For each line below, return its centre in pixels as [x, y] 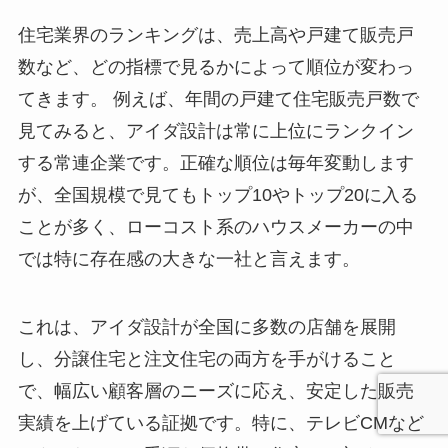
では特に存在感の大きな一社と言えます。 [188, 259]
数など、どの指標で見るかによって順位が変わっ [215, 67]
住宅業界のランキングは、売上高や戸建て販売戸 [215, 35]
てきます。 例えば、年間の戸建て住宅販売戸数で [218, 99]
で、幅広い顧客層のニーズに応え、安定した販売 [215, 391]
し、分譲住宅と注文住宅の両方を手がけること [206, 359]
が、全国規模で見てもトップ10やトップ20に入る [217, 195]
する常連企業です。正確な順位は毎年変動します [215, 163]
